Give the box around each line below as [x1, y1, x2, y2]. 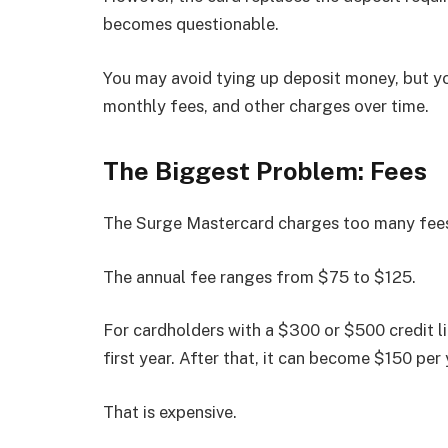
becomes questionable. [103, 14, 279, 35]
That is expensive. [103, 401, 237, 422]
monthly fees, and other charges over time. [103, 95, 429, 116]
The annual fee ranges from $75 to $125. [103, 266, 416, 287]
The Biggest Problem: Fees [103, 156, 427, 187]
